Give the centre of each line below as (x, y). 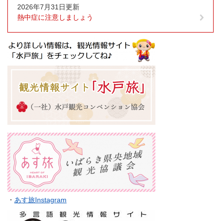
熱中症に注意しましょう (55, 17)
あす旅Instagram (40, 200)
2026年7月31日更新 (48, 7)
